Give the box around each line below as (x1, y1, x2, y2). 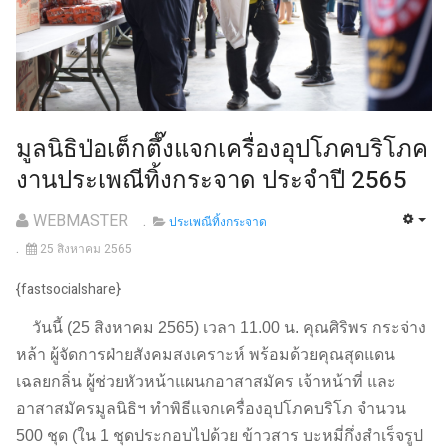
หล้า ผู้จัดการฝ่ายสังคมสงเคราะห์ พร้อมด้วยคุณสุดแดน (16, 345, 395, 363)
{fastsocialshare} (16, 279, 121, 301)
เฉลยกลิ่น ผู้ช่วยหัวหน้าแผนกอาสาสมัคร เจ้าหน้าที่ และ (16, 372, 396, 390)
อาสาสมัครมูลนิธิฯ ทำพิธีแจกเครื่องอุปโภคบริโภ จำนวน (16, 399, 406, 417)
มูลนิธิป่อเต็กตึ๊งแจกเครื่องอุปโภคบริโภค (16, 132, 428, 168)
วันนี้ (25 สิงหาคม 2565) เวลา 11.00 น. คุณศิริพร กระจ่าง (16, 318, 426, 336)
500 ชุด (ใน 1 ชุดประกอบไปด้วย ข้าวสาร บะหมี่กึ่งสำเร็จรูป (16, 426, 423, 444)
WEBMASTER (33, 208, 128, 233)
